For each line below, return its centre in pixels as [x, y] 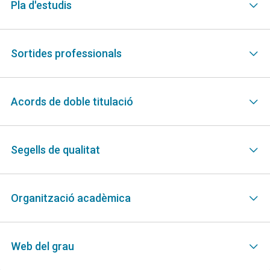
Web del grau [42, 246]
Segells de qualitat [55, 150]
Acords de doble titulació [72, 102]
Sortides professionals [66, 53]
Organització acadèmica [71, 198]
